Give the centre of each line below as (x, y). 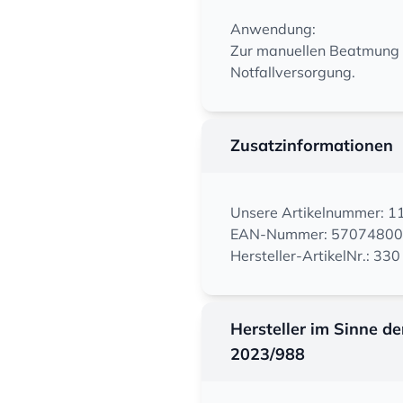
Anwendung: (273, 29)
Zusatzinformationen (312, 145)
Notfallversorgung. (293, 72)
